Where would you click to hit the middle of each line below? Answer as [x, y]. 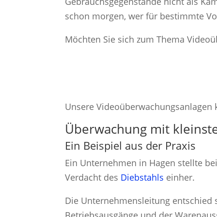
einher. [179, 178]
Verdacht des [93, 178]
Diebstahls [142, 178]
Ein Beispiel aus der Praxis [131, 146]
